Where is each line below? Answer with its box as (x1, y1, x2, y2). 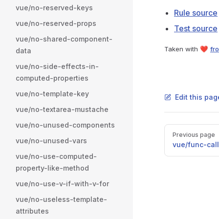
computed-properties (16, 74, 88, 82)
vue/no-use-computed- (16, 152, 97, 160)
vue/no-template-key (16, 89, 89, 98)
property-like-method (16, 164, 89, 172)
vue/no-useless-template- (16, 195, 107, 203)
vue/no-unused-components (16, 121, 115, 129)
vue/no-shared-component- (16, 35, 112, 43)
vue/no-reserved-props (16, 19, 96, 27)
